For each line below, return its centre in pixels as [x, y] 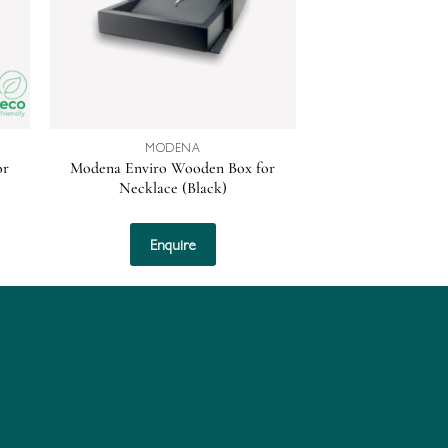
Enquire [172, 244]
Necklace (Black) [172, 187]
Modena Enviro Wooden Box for [173, 167]
